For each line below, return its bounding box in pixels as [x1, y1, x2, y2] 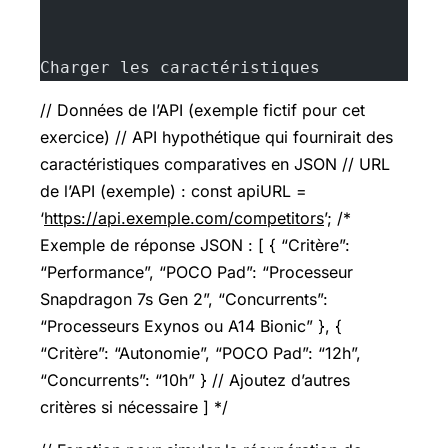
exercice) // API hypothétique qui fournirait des [40, 127, 393, 148]
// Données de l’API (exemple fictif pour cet [40, 100, 365, 121]
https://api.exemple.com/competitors [44, 208, 324, 229]
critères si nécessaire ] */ [40, 397, 228, 418]
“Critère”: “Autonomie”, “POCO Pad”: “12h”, [40, 343, 361, 364]
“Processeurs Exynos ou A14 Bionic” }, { [40, 316, 342, 337]
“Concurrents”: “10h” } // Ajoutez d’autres [40, 370, 350, 391]
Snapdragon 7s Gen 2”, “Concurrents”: [40, 289, 328, 310]
